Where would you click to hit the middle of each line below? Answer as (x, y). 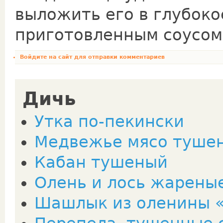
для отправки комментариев (118, 57)
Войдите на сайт (46, 57)
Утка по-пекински (109, 121)
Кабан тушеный (101, 162)
